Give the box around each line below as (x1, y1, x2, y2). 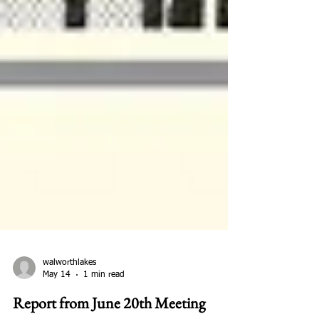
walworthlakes (43, 297, 96, 305)
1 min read (83, 308, 125, 318)
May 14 (43, 308, 70, 318)
